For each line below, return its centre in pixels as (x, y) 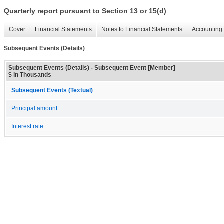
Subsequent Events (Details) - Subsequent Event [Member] (92, 68)
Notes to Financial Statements (142, 30)
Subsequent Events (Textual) (52, 90)
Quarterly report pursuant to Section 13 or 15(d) (85, 11)
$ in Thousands (30, 75)
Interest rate (27, 126)
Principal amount (34, 108)
